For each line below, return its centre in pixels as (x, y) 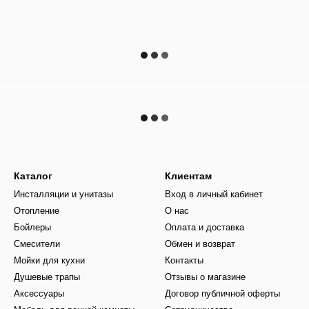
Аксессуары (39, 293)
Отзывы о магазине (205, 277)
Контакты (184, 260)
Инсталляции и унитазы (63, 194)
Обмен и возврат (200, 244)
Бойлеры (32, 227)
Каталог (33, 176)
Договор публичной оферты (222, 293)
